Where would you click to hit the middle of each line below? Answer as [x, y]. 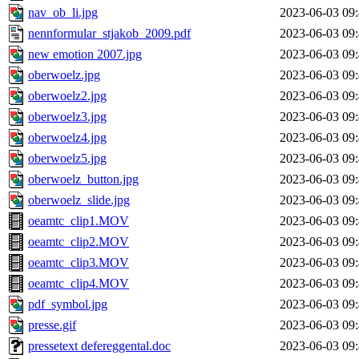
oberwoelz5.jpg [67, 159]
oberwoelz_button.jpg [83, 179]
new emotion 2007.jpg [85, 54]
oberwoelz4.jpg [67, 138]
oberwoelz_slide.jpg [79, 200]
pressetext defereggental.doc [99, 346]
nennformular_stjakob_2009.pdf [109, 34]
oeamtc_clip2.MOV [79, 242]
